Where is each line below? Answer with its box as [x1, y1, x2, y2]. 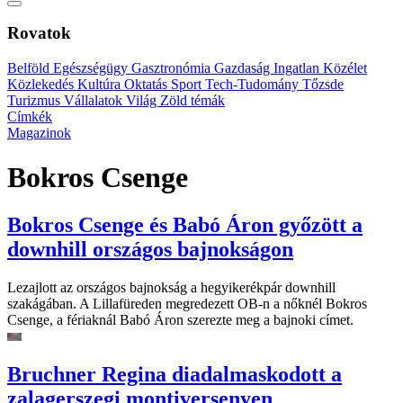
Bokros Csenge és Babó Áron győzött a [7, 212, 363, 237]
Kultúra [77, 76, 124, 93]
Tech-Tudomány [205, 76, 302, 93]
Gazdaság [214, 60, 273, 76]
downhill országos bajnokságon [7, 237, 293, 261]
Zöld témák [160, 93, 225, 109]
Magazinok [7, 125, 71, 141]
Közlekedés [7, 76, 77, 93]
